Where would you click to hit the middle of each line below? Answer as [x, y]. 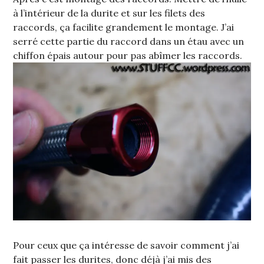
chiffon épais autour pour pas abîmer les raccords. [128, 56]
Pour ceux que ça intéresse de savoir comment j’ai [126, 245]
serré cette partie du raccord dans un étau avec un [129, 42]
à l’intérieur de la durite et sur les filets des [109, 13]
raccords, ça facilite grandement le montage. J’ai [124, 27]
